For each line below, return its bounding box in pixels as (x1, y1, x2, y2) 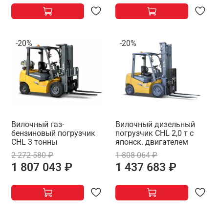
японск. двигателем (115, 137, 188, 147)
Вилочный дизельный (115, 119, 195, 129)
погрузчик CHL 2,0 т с (115, 128, 194, 138)
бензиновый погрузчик (11, 128, 95, 138)
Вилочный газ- (11, 119, 64, 129)
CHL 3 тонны (11, 137, 57, 147)
